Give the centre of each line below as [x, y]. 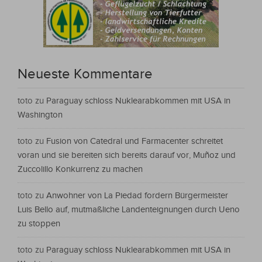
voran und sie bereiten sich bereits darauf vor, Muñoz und [127, 156]
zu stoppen [39, 224]
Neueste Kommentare [85, 75]
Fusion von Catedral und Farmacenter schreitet [135, 142]
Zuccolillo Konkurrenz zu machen [80, 170]
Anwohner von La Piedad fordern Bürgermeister [137, 196]
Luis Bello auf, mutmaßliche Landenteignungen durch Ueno [129, 210]
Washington [40, 115]
